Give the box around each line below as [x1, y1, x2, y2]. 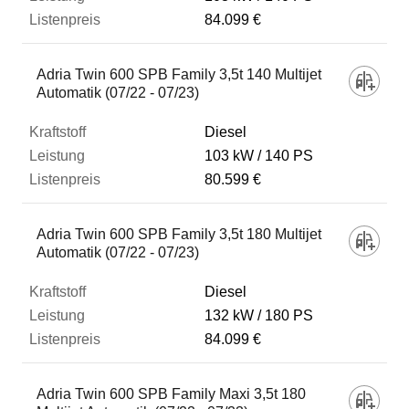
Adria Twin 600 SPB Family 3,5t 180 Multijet [37, 226, 321, 242]
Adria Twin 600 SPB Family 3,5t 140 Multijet [37, 67, 321, 82]
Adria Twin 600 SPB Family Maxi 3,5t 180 [37, 386, 306, 402]
